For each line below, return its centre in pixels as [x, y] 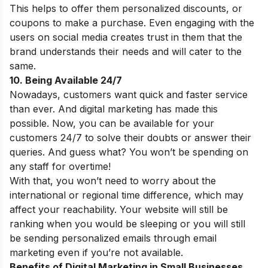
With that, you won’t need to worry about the [113, 181]
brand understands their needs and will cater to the [126, 52]
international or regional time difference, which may [127, 195]
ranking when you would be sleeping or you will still [127, 224]
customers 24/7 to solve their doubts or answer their [130, 138]
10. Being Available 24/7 [66, 80]
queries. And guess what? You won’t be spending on [129, 152]
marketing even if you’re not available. [96, 253]
